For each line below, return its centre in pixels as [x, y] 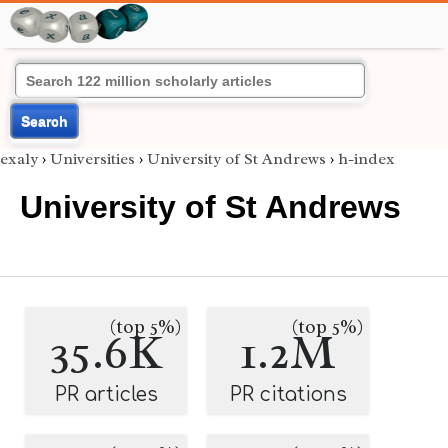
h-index [366, 159]
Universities [92, 159]
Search [44, 121]
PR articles [106, 394]
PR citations [288, 394]
